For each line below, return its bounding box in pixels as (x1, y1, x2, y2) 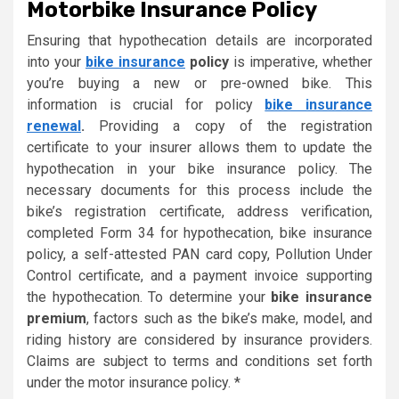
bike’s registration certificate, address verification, (27, 203, 372, 221)
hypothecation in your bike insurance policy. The (27, 160, 372, 178)
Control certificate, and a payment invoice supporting (27, 267, 372, 285)
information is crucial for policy (27, 96, 265, 114)
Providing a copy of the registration (85, 118, 372, 135)
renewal (27, 118, 81, 135)
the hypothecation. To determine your (27, 289, 272, 306)
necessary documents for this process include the (27, 182, 372, 199)
